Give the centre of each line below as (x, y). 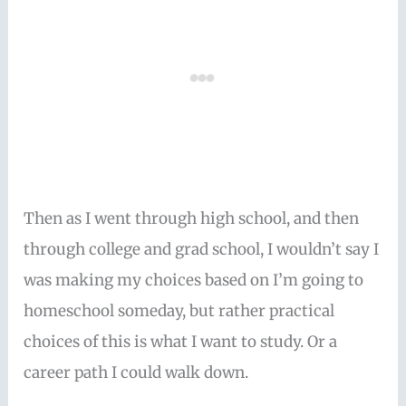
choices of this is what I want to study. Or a (181, 342)
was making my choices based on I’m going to (194, 280)
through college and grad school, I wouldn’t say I (202, 250)
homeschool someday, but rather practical (179, 311)
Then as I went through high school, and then (192, 219)
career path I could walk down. (136, 373)
